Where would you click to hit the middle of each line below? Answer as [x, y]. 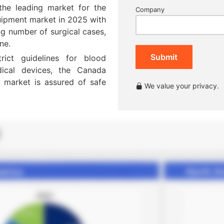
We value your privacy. [181, 86]
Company [150, 9]
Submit [164, 57]
